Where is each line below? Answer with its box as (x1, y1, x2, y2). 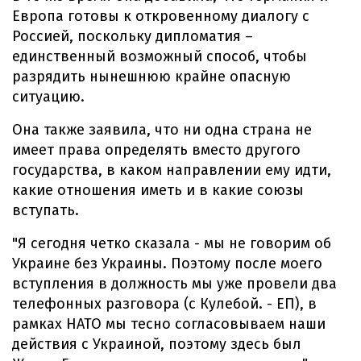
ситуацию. (12, 88, 85, 106)
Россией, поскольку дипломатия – (12, 27, 253, 45)
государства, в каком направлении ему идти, (12, 161, 331, 179)
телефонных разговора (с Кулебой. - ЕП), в (12, 295, 317, 313)
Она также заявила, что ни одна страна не (12, 121, 312, 139)
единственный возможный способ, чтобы (12, 48, 307, 65)
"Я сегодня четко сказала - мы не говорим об (12, 234, 331, 252)
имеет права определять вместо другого (12, 141, 301, 159)
